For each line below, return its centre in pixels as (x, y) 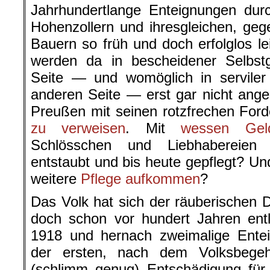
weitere (56, 179)
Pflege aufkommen (140, 179)
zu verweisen (78, 128)
